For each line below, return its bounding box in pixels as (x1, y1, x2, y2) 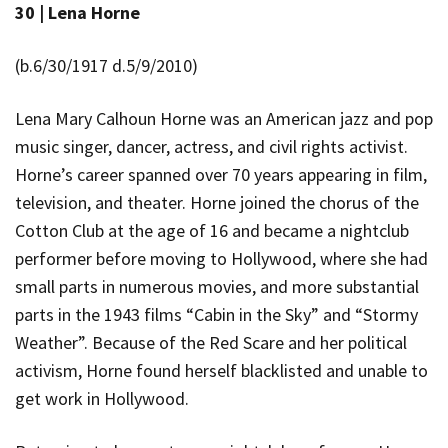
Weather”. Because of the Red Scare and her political (15, 330, 407, 354)
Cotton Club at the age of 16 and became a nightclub (15, 218, 409, 242)
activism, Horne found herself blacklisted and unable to (15, 358, 428, 382)
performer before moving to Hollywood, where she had (15, 246, 428, 270)
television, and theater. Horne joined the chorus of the (15, 190, 419, 214)
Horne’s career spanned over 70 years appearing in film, (15, 162, 427, 186)
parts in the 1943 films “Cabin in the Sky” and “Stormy (15, 302, 418, 326)
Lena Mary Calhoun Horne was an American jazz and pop (15, 106, 433, 130)
